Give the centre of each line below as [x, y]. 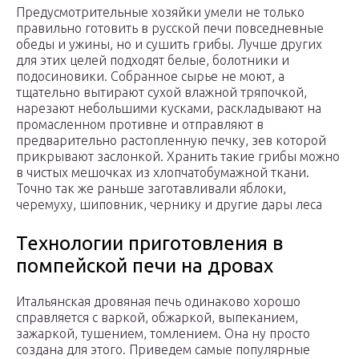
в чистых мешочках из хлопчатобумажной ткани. [163, 173]
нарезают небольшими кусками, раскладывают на [169, 109]
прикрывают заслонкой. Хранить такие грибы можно [178, 157]
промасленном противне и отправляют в [140, 125]
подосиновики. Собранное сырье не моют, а [150, 77]
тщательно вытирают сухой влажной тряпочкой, [161, 93]
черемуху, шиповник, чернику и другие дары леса [169, 205]
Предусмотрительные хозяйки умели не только [160, 12]
